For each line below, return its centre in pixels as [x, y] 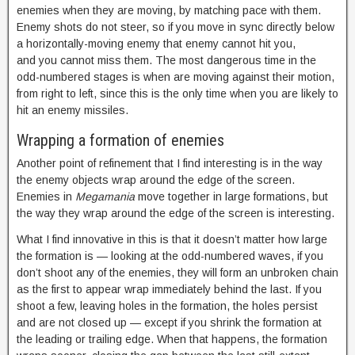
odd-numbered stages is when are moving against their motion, [176, 77]
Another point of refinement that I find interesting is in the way [170, 163]
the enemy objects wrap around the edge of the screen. [156, 180]
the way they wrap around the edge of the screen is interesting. [176, 213]
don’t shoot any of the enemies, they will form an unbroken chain [177, 273]
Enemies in [46, 197]
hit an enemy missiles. [73, 110]
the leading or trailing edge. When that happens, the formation [172, 339]
